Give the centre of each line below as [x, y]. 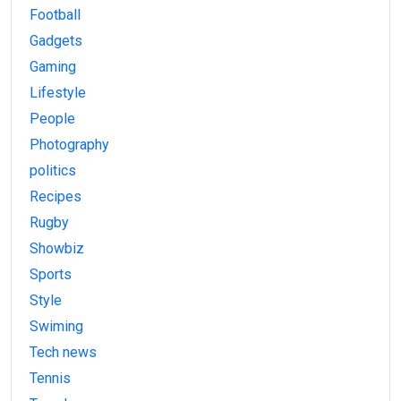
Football [55, 15]
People [52, 119]
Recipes [55, 197]
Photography [69, 145]
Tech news [63, 353]
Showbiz [57, 249]
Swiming [56, 327]
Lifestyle [58, 93]
